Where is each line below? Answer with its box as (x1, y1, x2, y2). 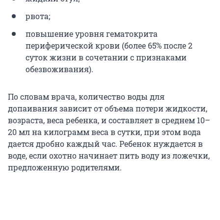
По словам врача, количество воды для (8, 91, 165, 102)
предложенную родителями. (8, 162, 122, 173)
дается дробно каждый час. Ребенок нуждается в (8, 138, 203, 149)
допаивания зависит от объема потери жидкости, (8, 103, 207, 114)
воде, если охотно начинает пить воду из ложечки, (8, 150, 210, 161)
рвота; (26, 11, 50, 22)
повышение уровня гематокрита (26, 28, 158, 39)
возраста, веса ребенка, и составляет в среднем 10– (8, 115, 210, 126)
